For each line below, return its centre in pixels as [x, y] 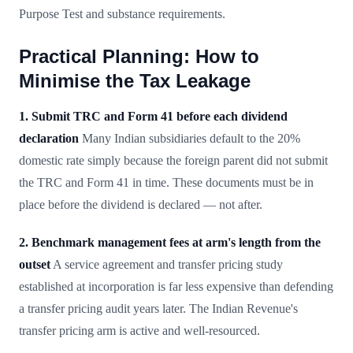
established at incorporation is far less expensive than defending [176, 286]
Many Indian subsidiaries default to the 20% [190, 138]
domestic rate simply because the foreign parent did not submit [173, 160]
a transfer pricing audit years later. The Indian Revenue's [158, 308]
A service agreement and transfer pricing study [167, 264]
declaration [49, 138]
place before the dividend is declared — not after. [141, 204]
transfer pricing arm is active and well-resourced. [139, 330]
